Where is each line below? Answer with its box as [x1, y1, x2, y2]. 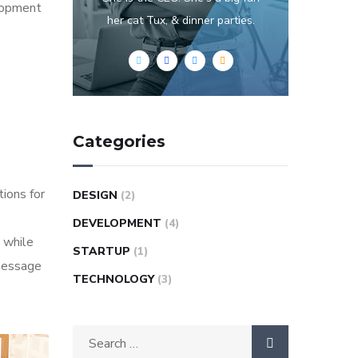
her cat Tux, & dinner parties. [106, 13, 255, 29]
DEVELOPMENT [73, 216, 161, 232]
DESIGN [73, 188, 117, 204]
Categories [73, 132, 165, 152]
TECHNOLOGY [73, 272, 154, 288]
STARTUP [73, 244, 130, 260]
